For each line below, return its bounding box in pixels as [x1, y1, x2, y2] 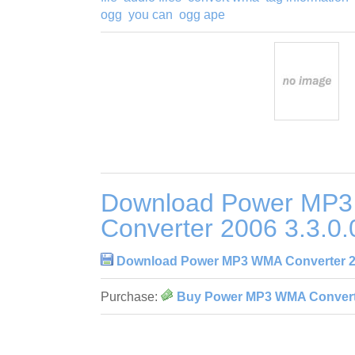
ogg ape [179, 7, 225, 21]
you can [128, 7, 173, 21]
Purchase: [101, 290, 161, 304]
